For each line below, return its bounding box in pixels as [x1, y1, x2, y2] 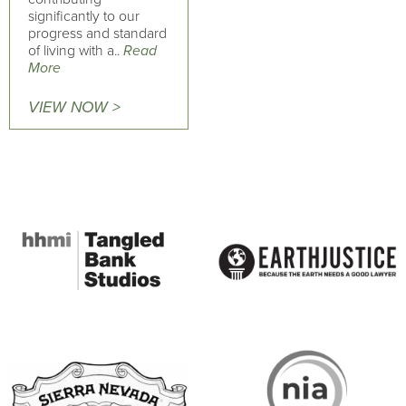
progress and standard [28, 24, 167, 43]
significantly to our [28, 7, 140, 26]
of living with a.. [28, 42, 123, 61]
